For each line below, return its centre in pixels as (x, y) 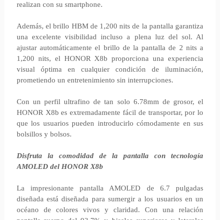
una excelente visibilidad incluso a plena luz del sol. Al (110, 37)
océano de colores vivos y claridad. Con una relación (110, 210)
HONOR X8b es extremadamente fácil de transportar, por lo (110, 112)
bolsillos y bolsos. (44, 134)
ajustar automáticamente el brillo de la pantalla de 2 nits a (110, 48)
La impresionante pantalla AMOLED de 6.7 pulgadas (110, 188)
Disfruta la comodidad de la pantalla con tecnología (110, 156)
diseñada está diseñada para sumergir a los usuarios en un (110, 199)
